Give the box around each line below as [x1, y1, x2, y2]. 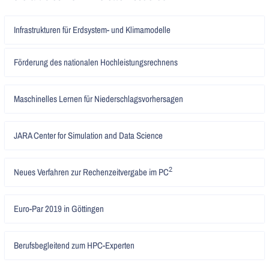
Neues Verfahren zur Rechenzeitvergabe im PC [14, 165, 169, 178]
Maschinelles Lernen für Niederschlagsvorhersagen [14, 92, 183, 105]
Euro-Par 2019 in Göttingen [14, 202, 104, 215]
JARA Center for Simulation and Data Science [14, 128, 163, 142]
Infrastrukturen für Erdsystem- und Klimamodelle [14, 23, 171, 36]
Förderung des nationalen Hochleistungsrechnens [14, 55, 178, 68]
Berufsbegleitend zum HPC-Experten [14, 238, 134, 252]
